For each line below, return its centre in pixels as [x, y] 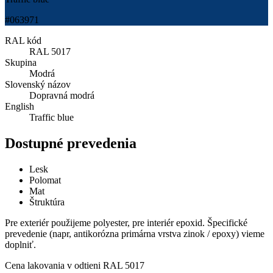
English [19, 106]
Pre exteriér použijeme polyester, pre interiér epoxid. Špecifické [126, 222]
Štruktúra [47, 202]
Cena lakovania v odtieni [54, 265]
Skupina [21, 62]
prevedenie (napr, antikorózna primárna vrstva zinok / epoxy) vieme [135, 233]
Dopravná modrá [62, 95]
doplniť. [20, 244]
